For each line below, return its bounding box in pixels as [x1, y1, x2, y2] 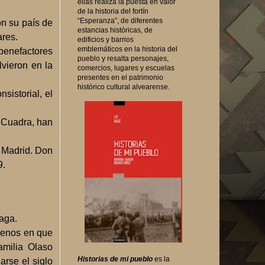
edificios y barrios [77, 35, 134, 44]
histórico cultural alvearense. [77, 82, 170, 91]
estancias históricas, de [77, 25, 153, 34]
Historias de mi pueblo [77, 254, 153, 263]
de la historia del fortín [77, 7, 148, 15]
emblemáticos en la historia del [77, 44, 177, 53]
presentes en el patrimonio [77, 73, 163, 82]
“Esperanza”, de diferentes [77, 16, 163, 25]
